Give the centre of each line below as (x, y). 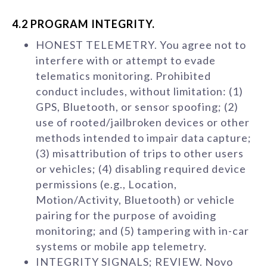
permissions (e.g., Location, (106, 184)
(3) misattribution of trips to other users (140, 153)
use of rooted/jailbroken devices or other (143, 122)
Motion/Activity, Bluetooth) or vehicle (135, 200)
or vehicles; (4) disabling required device (141, 169)
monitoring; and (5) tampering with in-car (142, 231)
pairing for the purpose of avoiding (126, 215)
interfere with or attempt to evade (126, 60)
